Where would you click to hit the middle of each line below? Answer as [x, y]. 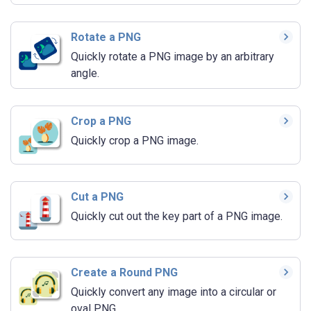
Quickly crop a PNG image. [135, 141]
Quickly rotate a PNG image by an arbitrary [173, 57]
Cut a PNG [97, 196]
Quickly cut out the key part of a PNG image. [177, 216]
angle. [85, 74]
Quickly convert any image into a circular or [174, 292]
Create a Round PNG [124, 272]
